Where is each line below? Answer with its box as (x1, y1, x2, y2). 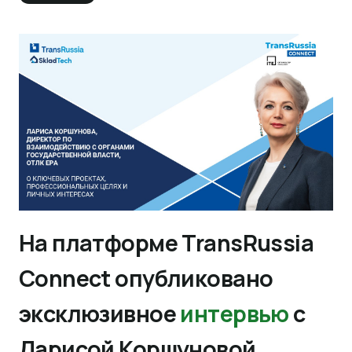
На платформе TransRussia (18, 227, 314, 259)
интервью (180, 298, 289, 330)
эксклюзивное (18, 298, 181, 330)
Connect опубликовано (18, 262, 273, 295)
